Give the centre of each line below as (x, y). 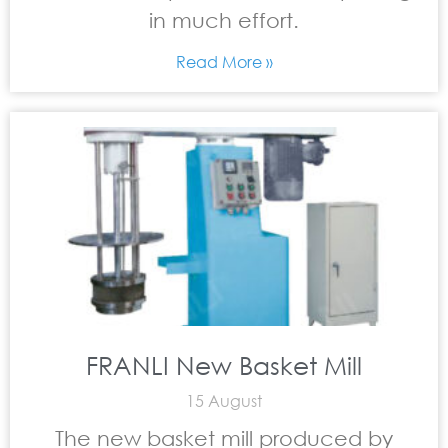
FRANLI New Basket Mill (224, 364)
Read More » (224, 61)
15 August (224, 400)
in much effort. (224, 20)
